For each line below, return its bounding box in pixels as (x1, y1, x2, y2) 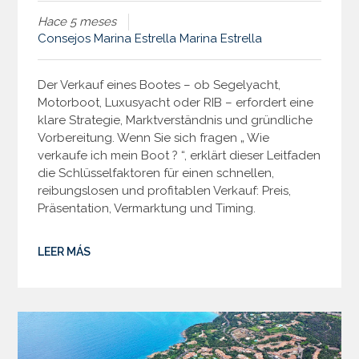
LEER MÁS (38, 244, 91, 258)
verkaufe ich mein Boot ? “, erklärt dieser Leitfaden (38, 147, 321, 163)
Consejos (38, 30, 91, 46)
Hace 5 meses (38, 14, 117, 29)
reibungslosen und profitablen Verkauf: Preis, (38, 183, 292, 198)
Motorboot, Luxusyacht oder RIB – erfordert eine (38, 95, 314, 110)
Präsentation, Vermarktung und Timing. (38, 200, 256, 216)
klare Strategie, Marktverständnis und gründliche (38, 112, 313, 127)
